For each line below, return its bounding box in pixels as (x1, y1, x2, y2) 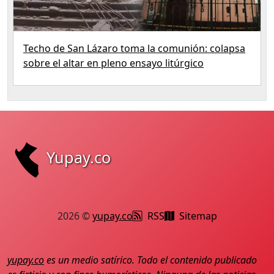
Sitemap (179, 209, 217, 223)
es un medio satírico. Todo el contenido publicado (44, 253, 257, 267)
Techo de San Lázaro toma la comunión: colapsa (23, 41, 245, 55)
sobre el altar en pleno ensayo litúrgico (23, 56, 204, 70)
